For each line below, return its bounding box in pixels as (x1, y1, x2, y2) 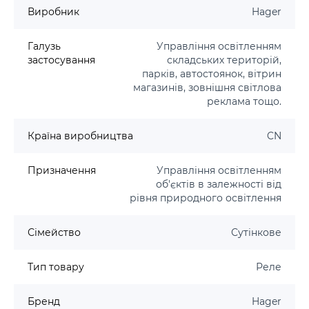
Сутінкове (231, 226, 281, 239)
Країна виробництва (28, 129, 133, 142)
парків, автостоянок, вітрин (142, 67, 281, 80)
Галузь (28, 39, 61, 52)
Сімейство (28, 226, 81, 239)
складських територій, (167, 53, 281, 66)
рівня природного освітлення (130, 191, 281, 204)
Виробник (28, 5, 79, 18)
